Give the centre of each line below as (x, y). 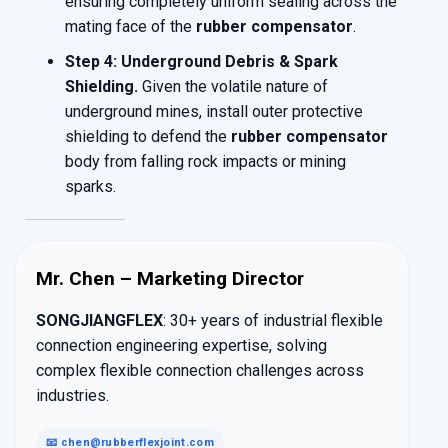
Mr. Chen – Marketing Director (170, 279)
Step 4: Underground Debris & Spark (201, 62)
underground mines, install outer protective (214, 112)
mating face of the (130, 27)
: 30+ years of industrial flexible (273, 321)
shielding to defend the (148, 137)
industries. (72, 396)
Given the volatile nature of (233, 87)
